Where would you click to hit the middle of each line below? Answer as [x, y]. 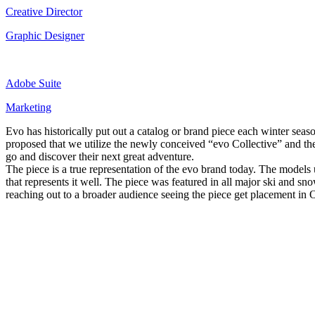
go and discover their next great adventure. [100, 156]
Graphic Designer [45, 35]
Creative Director [44, 11]
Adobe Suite [33, 83]
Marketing [28, 107]
